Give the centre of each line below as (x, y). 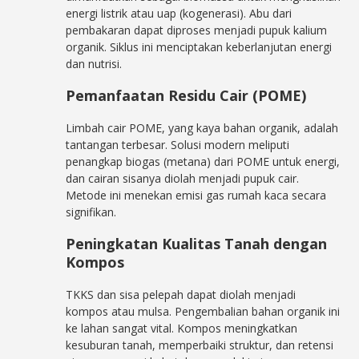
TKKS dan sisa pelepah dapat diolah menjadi (181, 294)
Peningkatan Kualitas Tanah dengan (197, 244)
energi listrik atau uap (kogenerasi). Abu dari (179, 13)
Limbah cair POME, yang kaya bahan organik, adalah (202, 128)
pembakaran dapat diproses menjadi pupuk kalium (197, 30)
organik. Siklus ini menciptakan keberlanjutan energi (199, 47)
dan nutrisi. (94, 64)
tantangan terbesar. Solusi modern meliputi (178, 145)
